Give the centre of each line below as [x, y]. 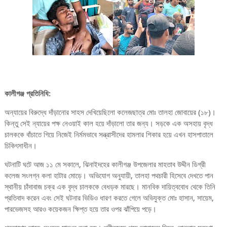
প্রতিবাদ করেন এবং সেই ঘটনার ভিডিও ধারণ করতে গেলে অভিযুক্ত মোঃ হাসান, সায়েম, [109, 198]
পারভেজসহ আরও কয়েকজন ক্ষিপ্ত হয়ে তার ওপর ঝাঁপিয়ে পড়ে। [80, 210]
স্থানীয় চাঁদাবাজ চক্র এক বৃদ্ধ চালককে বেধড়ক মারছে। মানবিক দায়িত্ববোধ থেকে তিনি [110, 187]
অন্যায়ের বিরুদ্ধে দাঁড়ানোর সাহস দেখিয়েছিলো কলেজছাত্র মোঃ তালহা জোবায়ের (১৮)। [110, 113]
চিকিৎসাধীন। [21, 146]
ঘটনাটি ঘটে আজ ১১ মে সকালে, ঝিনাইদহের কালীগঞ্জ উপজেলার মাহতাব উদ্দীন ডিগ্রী [105, 165]
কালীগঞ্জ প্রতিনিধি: [27, 94]
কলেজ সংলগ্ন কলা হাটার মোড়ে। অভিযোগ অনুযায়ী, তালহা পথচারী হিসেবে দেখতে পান [109, 176]
